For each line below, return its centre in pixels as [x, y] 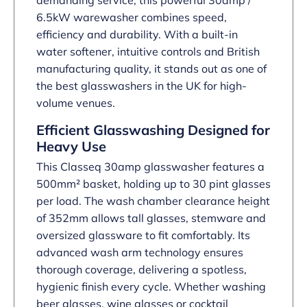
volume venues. [76, 103]
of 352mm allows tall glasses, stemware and [151, 218]
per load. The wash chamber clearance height [153, 201]
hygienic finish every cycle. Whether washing [151, 287]
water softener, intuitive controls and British [148, 52]
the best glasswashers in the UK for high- [142, 86]
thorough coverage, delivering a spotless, [142, 270]
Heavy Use [71, 147]
